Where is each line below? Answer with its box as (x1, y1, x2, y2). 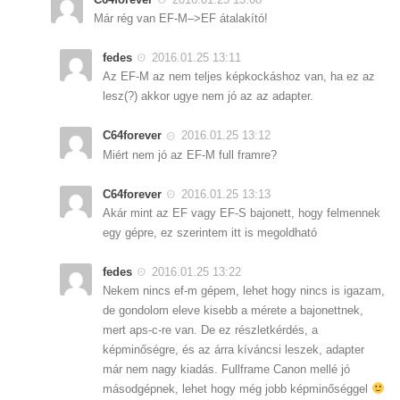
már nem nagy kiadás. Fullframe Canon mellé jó (103, 362, 350, 376)
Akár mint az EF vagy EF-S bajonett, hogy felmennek (103, 205, 380, 220)
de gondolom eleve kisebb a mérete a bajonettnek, (103, 304, 363, 317)
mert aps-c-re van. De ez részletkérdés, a (103, 323, 318, 337)
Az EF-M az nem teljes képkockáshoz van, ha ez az (103, 70, 375, 84)
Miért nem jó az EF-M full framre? (103, 147, 277, 162)
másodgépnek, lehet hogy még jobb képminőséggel (103, 382, 371, 396)
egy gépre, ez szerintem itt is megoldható (103, 225, 317, 239)
